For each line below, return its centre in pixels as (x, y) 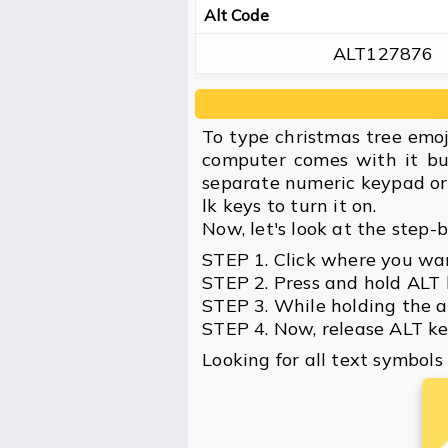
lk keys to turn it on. (289, 206)
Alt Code (236, 15)
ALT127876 (383, 54)
